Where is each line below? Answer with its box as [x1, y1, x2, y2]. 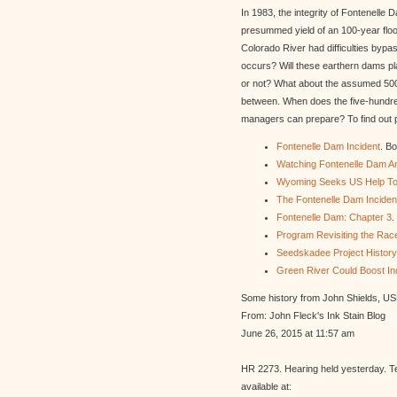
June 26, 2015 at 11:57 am [241, 328, 354, 339]
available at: [241, 381, 292, 392]
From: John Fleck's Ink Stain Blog [241, 310, 385, 321]
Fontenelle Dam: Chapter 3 [276, 212, 392, 222]
